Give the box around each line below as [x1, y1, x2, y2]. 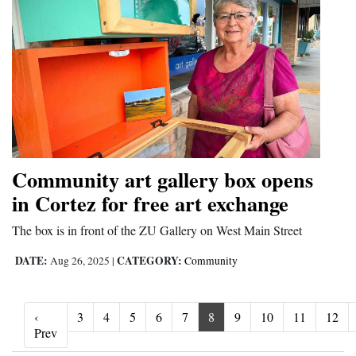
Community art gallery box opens [12, 164, 313, 195]
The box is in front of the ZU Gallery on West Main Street [12, 222, 302, 239]
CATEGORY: [117, 253, 182, 269]
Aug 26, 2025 [48, 253, 112, 269]
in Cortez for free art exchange [12, 188, 288, 219]
